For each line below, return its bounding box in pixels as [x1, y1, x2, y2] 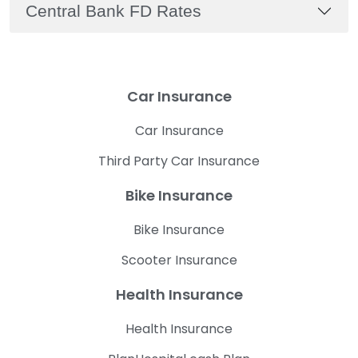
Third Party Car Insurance [98, 152, 260, 171]
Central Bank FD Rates [26, 2, 201, 21]
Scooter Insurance [121, 251, 237, 270]
